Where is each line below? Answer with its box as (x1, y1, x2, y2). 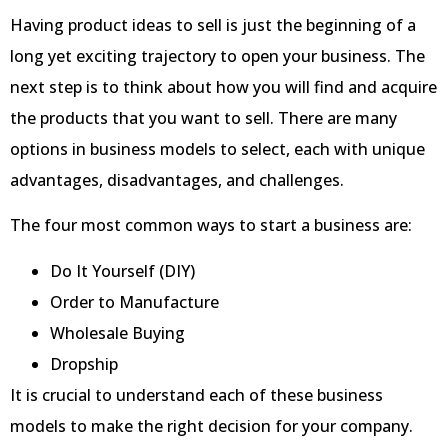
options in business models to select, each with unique (10, 138, 425, 160)
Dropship (50, 352, 118, 375)
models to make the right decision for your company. (10, 414, 413, 437)
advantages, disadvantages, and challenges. (10, 169, 344, 191)
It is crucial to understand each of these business (10, 383, 383, 406)
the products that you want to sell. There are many (10, 107, 397, 129)
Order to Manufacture (50, 290, 219, 313)
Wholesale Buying (50, 321, 185, 344)
